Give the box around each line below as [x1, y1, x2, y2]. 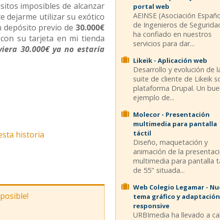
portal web [133, 2, 170, 11]
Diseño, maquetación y [133, 137, 208, 147]
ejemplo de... [133, 93, 175, 102]
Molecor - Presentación [133, 110, 210, 119]
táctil [133, 129, 152, 137]
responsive [133, 201, 170, 210]
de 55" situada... [133, 165, 185, 175]
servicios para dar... [133, 39, 195, 48]
